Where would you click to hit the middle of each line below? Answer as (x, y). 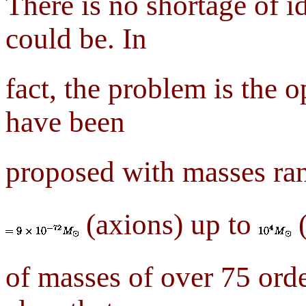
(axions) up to (169, 225)
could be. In (76, 39)
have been (65, 122)
